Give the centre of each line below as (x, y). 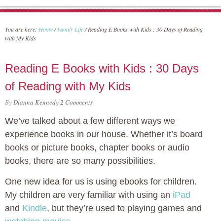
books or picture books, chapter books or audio (97, 147)
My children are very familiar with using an (89, 195)
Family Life (70, 29)
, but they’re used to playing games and (124, 208)
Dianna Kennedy (36, 102)
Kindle (35, 208)
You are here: (22, 29)
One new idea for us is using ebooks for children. (101, 182)
